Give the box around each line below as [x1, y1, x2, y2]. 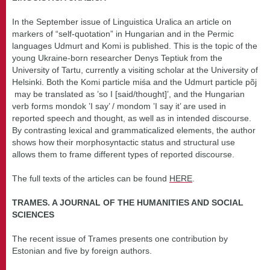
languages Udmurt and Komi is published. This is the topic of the [12, 40, 257, 51]
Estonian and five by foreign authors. [12, 245, 152, 256]
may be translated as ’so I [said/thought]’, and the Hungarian [12, 89, 245, 99]
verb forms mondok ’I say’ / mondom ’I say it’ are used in [12, 101, 226, 111]
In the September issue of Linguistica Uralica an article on [12, 16, 231, 27]
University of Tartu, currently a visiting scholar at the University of [12, 64, 258, 75]
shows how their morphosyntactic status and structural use [12, 137, 235, 147]
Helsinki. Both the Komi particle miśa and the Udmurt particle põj [12, 77, 257, 87]
